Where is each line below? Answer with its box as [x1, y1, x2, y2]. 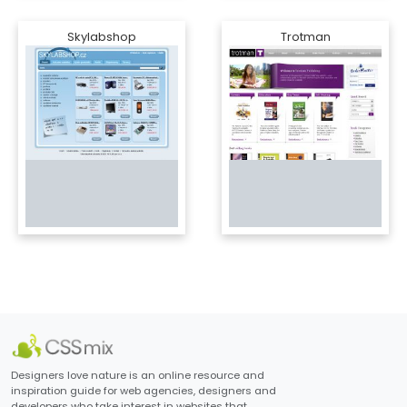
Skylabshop [67, 28, 136, 45]
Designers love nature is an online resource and [11, 367, 264, 382]
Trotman [280, 28, 331, 45]
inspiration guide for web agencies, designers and [11, 382, 276, 398]
